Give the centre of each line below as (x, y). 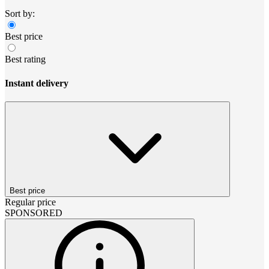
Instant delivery (37, 83)
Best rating (25, 59)
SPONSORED (34, 213)
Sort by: (20, 14)
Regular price (30, 202)
